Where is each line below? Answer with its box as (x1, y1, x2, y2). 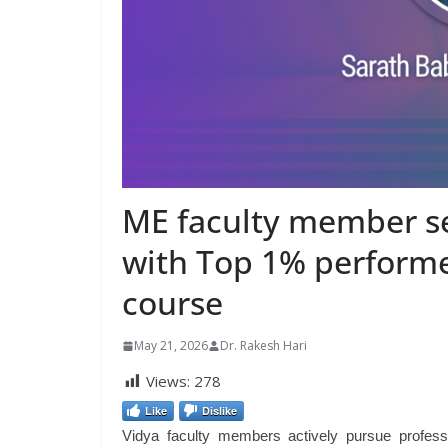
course (122, 281, 223, 325)
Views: (146, 371, 190, 392)
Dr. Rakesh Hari (220, 337, 307, 355)
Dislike (202, 403, 237, 419)
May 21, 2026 (134, 337, 208, 355)
